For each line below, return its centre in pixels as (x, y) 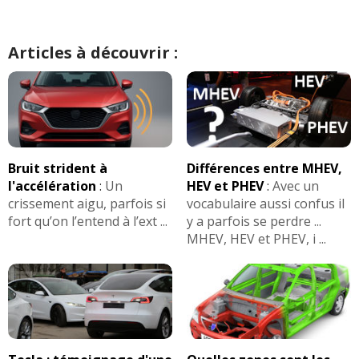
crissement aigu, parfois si (87, 203)
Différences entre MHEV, (264, 168)
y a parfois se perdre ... (254, 221)
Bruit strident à (58, 168)
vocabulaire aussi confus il (265, 203)
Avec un (295, 186)
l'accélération (52, 186)
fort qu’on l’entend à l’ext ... (88, 221)
